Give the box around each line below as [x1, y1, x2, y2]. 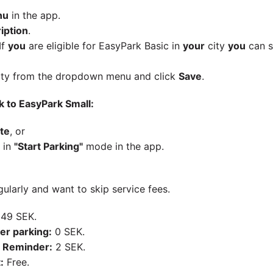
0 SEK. [51, 225, 85, 238]
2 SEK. [52, 241, 85, 253]
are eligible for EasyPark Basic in [25, 40, 183, 52]
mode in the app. [82, 140, 164, 152]
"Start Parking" [13, 140, 83, 152]
